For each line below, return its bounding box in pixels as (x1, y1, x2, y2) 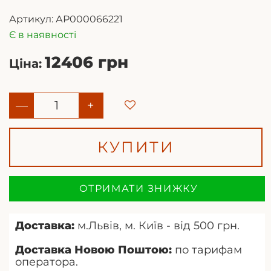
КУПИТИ (97, 137, 175, 156)
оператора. (15, 255, 78, 269)
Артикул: (9, 13, 53, 25)
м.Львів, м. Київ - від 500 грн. (74, 218, 240, 232)
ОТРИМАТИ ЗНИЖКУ (79, 182, 198, 194)
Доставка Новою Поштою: (15, 243, 172, 256)
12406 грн (45, 52, 128, 72)
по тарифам (172, 243, 242, 256)
